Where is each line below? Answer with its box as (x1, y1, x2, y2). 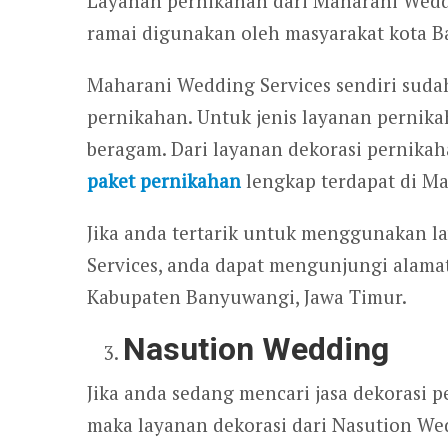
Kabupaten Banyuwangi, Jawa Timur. (87, 284, 407, 310)
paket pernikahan (87, 168, 241, 194)
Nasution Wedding (123, 330, 390, 369)
